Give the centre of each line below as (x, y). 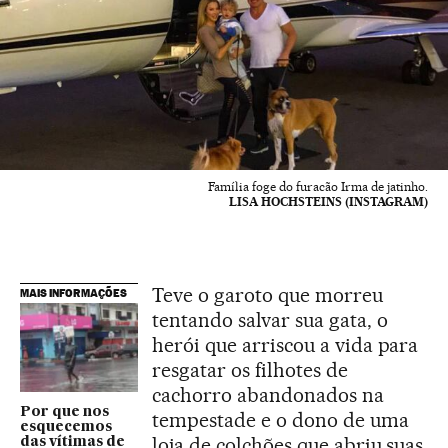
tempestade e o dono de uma (280, 420)
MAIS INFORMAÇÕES (73, 293)
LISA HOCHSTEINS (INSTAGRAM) (328, 202)
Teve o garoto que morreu (267, 295)
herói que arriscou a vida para (285, 345)
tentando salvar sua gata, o (270, 320)
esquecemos (66, 426)
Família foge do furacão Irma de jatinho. (318, 187)
